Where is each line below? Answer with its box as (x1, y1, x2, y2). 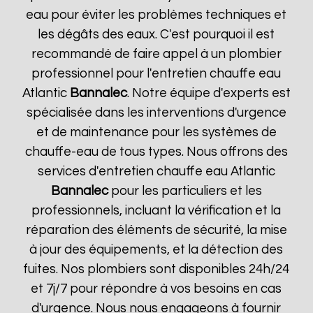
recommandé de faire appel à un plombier (31, 48, 282, 61)
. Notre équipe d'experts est (126, 87, 291, 100)
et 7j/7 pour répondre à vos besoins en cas (31, 282, 282, 296)
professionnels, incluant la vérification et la (31, 204, 282, 217)
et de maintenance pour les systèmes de (36, 126, 277, 139)
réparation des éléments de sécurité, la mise (25, 224, 287, 237)
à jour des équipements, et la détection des (29, 243, 284, 256)
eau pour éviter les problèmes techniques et (26, 8, 287, 22)
